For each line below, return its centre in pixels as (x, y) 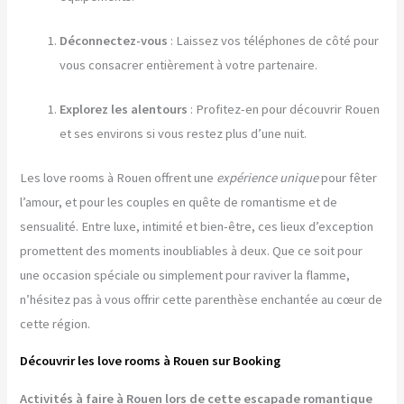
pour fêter (348, 177)
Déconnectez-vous (114, 41)
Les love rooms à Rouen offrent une (119, 177)
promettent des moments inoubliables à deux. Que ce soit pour (192, 250)
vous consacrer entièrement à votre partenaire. (189, 65)
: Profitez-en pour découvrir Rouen (284, 109)
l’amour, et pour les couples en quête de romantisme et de (179, 202)
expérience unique (268, 177)
